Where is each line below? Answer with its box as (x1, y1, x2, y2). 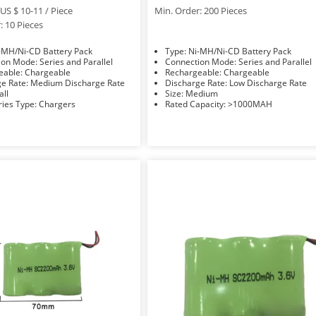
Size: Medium (186, 87, 219, 99)
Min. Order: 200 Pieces (154, 4, 248, 17)
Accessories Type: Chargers (38, 97, 75, 110)
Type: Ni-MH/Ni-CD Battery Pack (188, 44, 292, 57)
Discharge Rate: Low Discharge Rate (229, 76, 308, 89)
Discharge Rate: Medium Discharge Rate (30, 76, 125, 89)
